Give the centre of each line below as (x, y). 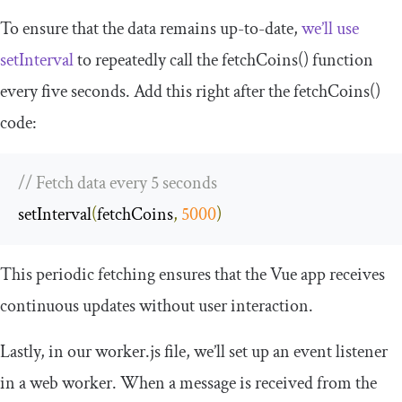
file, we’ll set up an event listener (274, 351)
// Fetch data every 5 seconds (118, 183)
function (341, 60)
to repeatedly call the (148, 60)
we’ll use (330, 28)
